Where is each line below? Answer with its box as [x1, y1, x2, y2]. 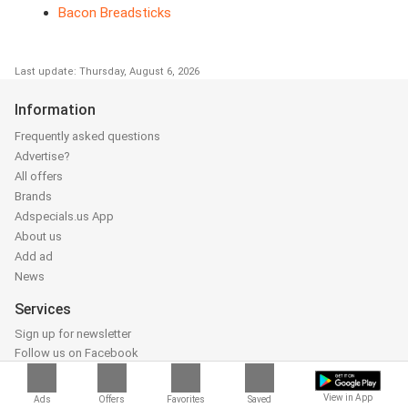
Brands [15, 189, 52, 204]
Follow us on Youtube [15, 386, 128, 401]
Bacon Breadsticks [58, 5, 171, 22]
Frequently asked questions [15, 129, 160, 144]
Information [15, 101, 96, 119]
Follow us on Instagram [15, 366, 138, 381]
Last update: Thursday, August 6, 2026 [15, 66, 199, 78]
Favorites [166, 394, 205, 404]
